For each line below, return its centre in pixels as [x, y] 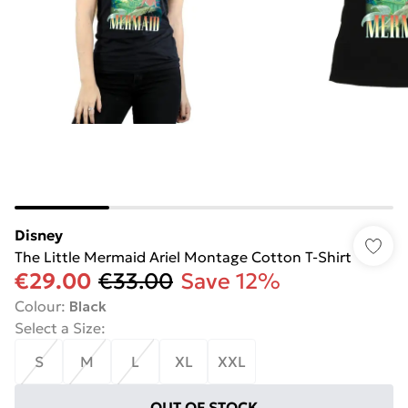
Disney [39, 235]
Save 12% [230, 281]
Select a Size [58, 328]
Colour [38, 306]
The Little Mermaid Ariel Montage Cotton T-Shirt [183, 257]
